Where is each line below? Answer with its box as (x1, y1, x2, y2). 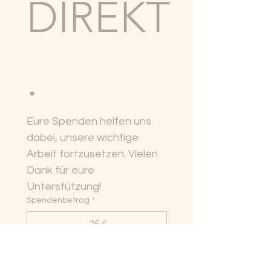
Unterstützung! (27, 180, 101, 192)
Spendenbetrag (27, 195, 90, 204)
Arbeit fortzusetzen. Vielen (27, 148, 158, 160)
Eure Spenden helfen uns (27, 115, 151, 127)
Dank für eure (27, 164, 94, 176)
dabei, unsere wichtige (27, 131, 139, 143)
